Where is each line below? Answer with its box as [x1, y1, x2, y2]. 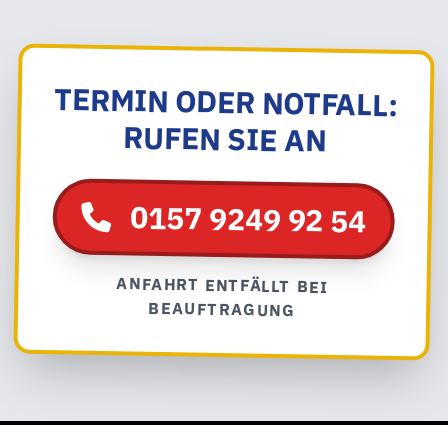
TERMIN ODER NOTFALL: [53, 79, 398, 125]
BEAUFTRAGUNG [148, 297, 296, 321]
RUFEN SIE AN [123, 117, 327, 160]
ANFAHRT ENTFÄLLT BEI [116, 273, 329, 297]
